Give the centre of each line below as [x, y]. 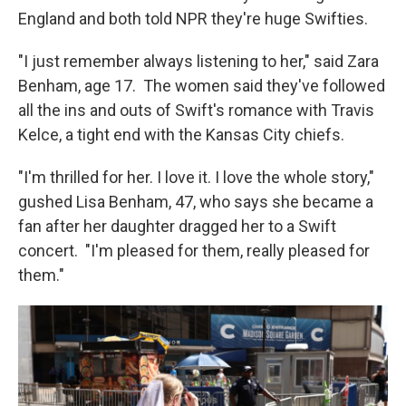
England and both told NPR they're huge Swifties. [193, 19]
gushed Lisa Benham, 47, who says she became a [196, 202]
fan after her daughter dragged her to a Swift [177, 227]
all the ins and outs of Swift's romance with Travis [196, 111]
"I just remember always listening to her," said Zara [198, 62]
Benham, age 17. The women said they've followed [202, 86]
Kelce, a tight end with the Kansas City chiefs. [181, 135]
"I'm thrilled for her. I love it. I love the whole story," [196, 178]
